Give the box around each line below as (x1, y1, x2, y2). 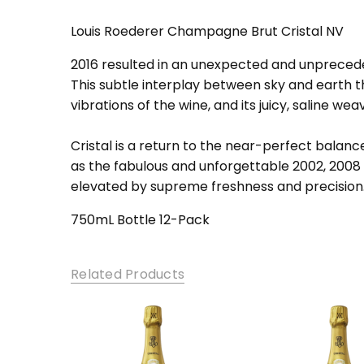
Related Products (71, 264, 184, 284)
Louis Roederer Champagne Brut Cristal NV (71, 22, 344, 41)
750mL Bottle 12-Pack (71, 210, 210, 230)
